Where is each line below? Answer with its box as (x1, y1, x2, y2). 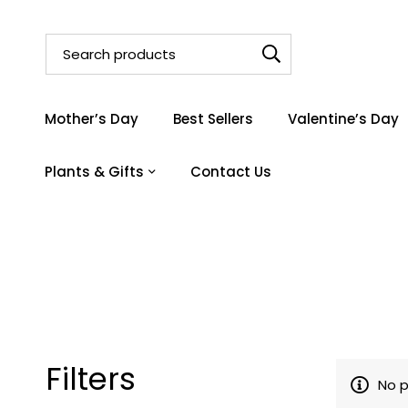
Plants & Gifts (45, 162, 144, 181)
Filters (46, 357, 136, 401)
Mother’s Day (45, 109, 138, 128)
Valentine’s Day (288, 109, 399, 128)
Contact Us (190, 162, 271, 181)
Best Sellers (173, 109, 253, 128)
